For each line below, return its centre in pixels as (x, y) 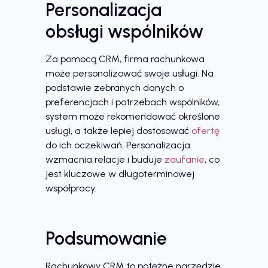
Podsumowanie (106, 239)
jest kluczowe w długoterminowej (120, 173)
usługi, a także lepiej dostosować (118, 130)
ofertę (205, 130)
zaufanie (185, 159)
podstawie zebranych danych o (115, 87)
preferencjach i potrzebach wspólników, (133, 102)
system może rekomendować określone (133, 116)
